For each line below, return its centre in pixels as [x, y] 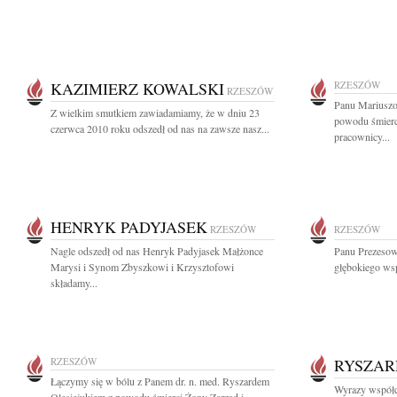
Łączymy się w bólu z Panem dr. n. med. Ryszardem [160, 381]
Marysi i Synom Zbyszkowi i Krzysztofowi [142, 267]
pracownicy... [362, 136]
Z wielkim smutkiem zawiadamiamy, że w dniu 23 [155, 113]
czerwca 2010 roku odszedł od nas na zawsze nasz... [160, 128]
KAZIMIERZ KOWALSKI [137, 89]
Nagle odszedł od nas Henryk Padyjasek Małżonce [157, 251]
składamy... [74, 283]
